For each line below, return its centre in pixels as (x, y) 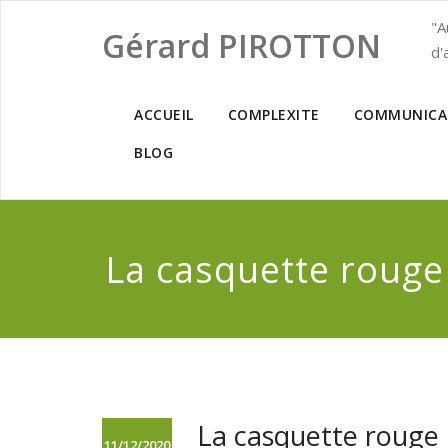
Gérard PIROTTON (241, 45)
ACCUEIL (164, 114)
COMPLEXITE (273, 114)
